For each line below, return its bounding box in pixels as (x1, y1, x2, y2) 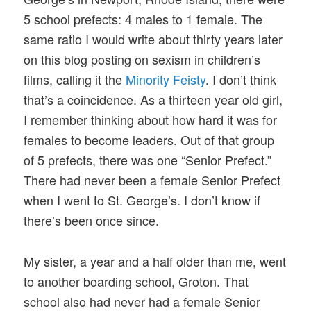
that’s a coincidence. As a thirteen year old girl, (24, 90, 283, 109)
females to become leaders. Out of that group (24, 131, 275, 149)
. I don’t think (205, 70, 277, 89)
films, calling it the (24, 70, 126, 89)
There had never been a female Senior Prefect (24, 171, 281, 190)
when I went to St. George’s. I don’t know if (24, 191, 261, 210)
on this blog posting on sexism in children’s (24, 50, 261, 69)
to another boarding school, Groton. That (24, 271, 249, 290)
